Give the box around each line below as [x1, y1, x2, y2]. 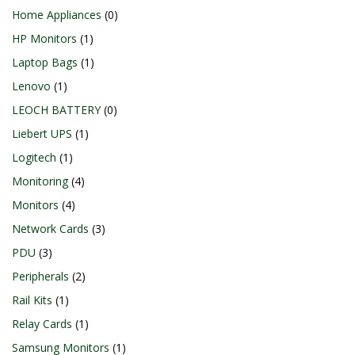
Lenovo [12, 78, 51, 94]
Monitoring [12, 174, 68, 189]
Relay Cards [12, 316, 72, 331]
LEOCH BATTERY [12, 102, 101, 117]
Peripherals [12, 269, 69, 284]
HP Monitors [12, 31, 77, 46]
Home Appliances [12, 7, 101, 22]
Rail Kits [12, 292, 52, 307]
